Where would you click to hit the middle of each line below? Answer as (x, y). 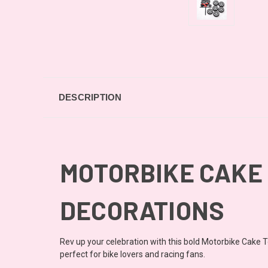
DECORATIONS (142, 210)
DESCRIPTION (90, 97)
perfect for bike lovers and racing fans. (133, 254)
